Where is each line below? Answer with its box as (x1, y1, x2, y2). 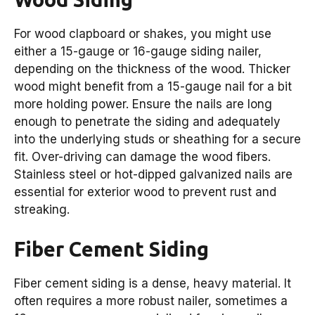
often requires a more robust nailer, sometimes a (14, 293, 288, 308)
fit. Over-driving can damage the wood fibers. (14, 150, 271, 165)
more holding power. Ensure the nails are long (14, 97, 272, 112)
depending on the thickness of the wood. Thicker (14, 62, 290, 77)
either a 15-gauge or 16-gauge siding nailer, (14, 44, 262, 59)
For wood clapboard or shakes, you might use (14, 27, 271, 41)
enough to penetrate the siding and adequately (14, 115, 281, 129)
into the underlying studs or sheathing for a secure (14, 132, 301, 147)
